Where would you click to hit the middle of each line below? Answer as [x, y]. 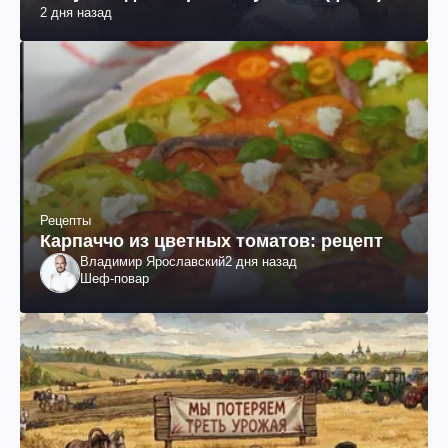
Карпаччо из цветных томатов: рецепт [211, 240]
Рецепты [65, 220]
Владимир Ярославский [152, 261]
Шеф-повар [114, 278]
